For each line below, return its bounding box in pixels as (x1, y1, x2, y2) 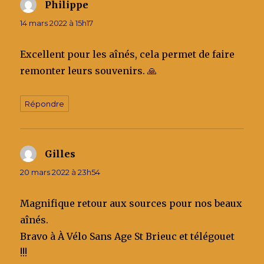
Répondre (25, 98, 65, 108)
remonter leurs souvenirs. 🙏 (20, 64, 157, 77)
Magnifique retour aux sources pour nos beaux (20, 197, 243, 209)
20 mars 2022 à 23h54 (20, 167, 101, 177)
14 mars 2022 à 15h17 (20, 18, 94, 28)
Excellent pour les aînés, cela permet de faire (20, 48, 235, 60)
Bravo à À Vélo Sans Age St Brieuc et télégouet (20, 230, 235, 242)
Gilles (45, 147, 76, 160)
